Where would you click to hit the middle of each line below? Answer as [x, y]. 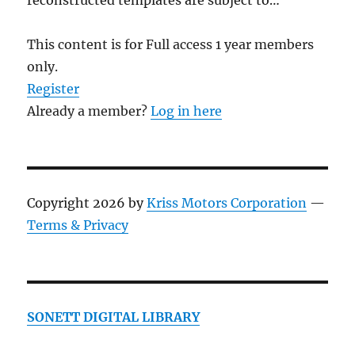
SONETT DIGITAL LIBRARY [114, 317]
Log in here [187, 111]
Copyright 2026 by [87, 203]
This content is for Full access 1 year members [171, 44]
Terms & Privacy [78, 225]
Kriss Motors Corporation [227, 203]
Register [53, 89]
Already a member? [89, 111]
